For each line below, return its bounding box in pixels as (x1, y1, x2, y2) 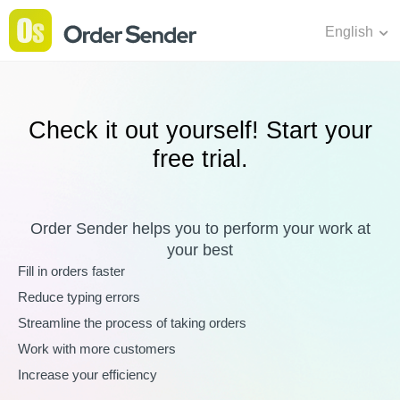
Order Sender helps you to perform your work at (29, 220, 371, 237)
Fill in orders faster (18, 263, 125, 279)
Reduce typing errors (18, 289, 140, 304)
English (325, 24, 377, 39)
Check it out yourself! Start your (28, 117, 372, 144)
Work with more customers (18, 341, 176, 356)
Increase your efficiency (18, 367, 157, 382)
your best (167, 241, 233, 259)
